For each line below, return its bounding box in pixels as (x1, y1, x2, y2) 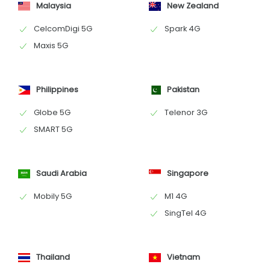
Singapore (166, 168, 209, 180)
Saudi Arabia (36, 168, 87, 180)
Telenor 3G (164, 107, 207, 119)
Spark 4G (164, 23, 200, 35)
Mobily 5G (34, 190, 72, 202)
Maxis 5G (34, 40, 68, 52)
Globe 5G (34, 107, 71, 119)
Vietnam (166, 251, 200, 263)
